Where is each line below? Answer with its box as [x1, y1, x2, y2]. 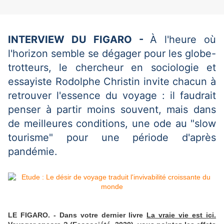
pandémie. [8, 145, 57, 158]
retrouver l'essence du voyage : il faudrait [8, 89, 216, 102]
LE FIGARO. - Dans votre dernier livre [8, 211, 147, 219]
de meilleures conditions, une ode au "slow [8, 117, 216, 130]
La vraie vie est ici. [146, 211, 216, 219]
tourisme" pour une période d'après [8, 131, 216, 144]
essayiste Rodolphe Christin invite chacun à [8, 75, 216, 88]
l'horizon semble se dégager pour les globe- [8, 47, 216, 60]
